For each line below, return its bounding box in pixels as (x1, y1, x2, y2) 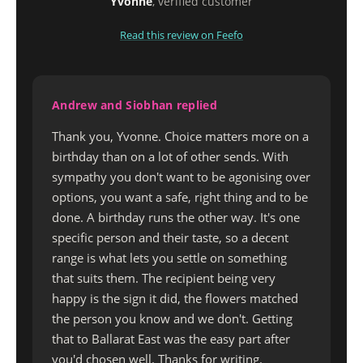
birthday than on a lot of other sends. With (52, 148, 288, 164)
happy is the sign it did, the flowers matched (52, 290, 298, 306)
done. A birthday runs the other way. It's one (52, 209, 300, 225)
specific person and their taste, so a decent (52, 229, 288, 246)
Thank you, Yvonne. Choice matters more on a (52, 128, 309, 144)
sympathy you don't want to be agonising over (52, 169, 310, 185)
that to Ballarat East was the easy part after (52, 331, 290, 347)
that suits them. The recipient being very (52, 270, 275, 286)
